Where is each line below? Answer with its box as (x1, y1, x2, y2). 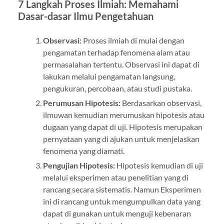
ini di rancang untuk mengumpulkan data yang (42, 196, 200, 206)
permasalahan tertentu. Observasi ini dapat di (42, 59, 199, 69)
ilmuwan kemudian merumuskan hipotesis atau (42, 109, 204, 119)
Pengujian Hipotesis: (42, 160, 115, 170)
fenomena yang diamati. (42, 145, 124, 155)
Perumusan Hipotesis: (42, 97, 120, 107)
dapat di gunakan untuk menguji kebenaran (42, 208, 191, 218)
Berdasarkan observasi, (120, 97, 201, 107)
